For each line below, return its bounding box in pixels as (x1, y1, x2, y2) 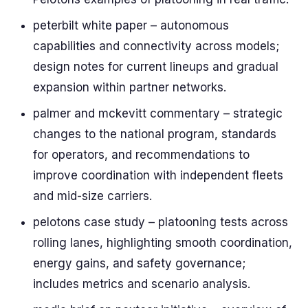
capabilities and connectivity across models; (33, 39, 279, 53)
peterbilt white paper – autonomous (33, 19, 229, 32)
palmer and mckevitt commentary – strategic (33, 107, 283, 120)
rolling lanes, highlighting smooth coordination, (33, 236, 292, 250)
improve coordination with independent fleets (33, 168, 283, 182)
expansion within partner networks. (33, 80, 226, 94)
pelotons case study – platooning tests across (33, 215, 288, 229)
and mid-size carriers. (33, 189, 152, 203)
